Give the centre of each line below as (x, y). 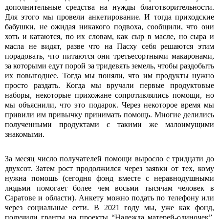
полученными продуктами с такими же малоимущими (109, 124)
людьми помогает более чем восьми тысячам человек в (109, 188)
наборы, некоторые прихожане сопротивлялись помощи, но (109, 95)
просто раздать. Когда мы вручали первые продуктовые (109, 85)
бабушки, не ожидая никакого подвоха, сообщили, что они (109, 27)
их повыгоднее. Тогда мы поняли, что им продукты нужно (109, 76)
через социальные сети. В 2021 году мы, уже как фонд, (109, 208)
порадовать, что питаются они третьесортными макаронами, (109, 56)
